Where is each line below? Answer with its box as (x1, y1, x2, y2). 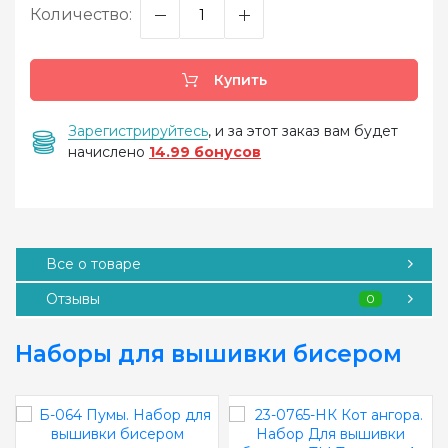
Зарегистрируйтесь (68, 121, 208, 140)
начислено (68, 142, 149, 161)
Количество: (30, 5, 132, 25)
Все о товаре (46, 254, 141, 273)
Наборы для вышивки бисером (15, 339, 402, 368)
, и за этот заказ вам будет (208, 121, 398, 140)
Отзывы (46, 289, 100, 308)
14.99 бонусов (149, 142, 261, 161)
